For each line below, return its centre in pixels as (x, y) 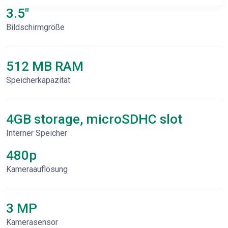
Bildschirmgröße (35, 27)
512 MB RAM (45, 66)
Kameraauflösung (37, 169)
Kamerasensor (32, 222)
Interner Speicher (37, 133)
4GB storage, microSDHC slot (94, 119)
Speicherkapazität (38, 80)
